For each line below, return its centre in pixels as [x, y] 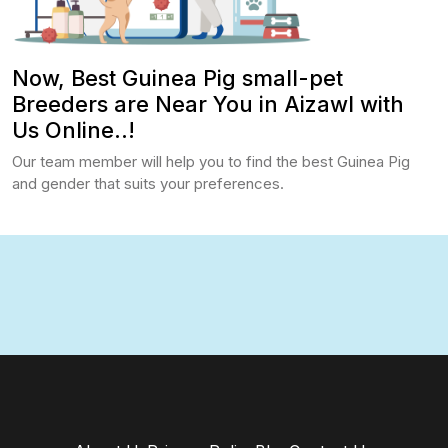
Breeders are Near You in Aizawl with [208, 104]
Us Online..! [73, 130]
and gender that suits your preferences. [148, 184]
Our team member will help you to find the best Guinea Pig [211, 162]
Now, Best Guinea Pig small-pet [177, 78]
